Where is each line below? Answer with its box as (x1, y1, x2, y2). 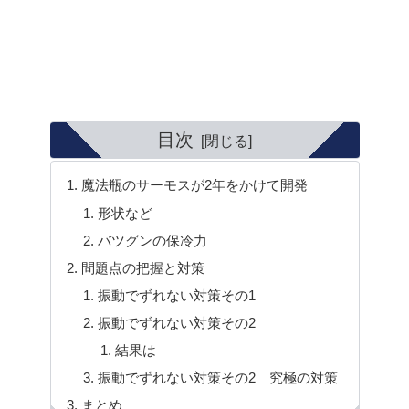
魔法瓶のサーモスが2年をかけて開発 (81, 177, 309, 194)
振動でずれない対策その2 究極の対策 (98, 369, 339, 385)
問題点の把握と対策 (81, 259, 205, 276)
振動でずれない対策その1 (98, 287, 257, 303)
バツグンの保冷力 (98, 232, 208, 248)
